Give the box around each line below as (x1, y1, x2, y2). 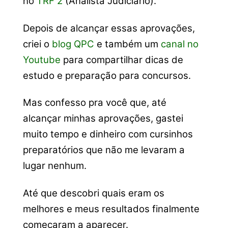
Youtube (22, 53, 61, 66)
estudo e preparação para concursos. (22, 69, 191, 81)
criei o (22, 38, 52, 50)
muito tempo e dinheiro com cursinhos (22, 128, 193, 140)
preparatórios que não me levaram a (22, 144, 185, 156)
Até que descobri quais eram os (22, 187, 164, 199)
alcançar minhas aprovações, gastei (22, 112, 183, 125)
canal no (160, 38, 198, 50)
